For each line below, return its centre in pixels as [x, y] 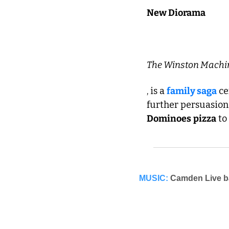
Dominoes [169, 119]
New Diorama [176, 13]
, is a [157, 91]
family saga [192, 91]
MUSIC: [154, 178]
